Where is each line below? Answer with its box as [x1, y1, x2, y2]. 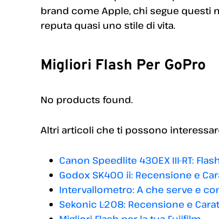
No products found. [41, 93, 133, 106]
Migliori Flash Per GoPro [41, 57, 206, 75]
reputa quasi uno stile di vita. [41, 19, 175, 32]
